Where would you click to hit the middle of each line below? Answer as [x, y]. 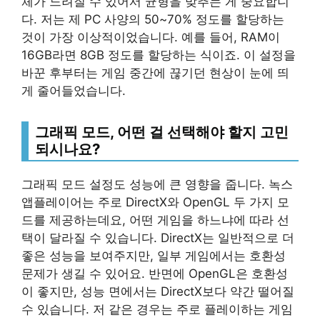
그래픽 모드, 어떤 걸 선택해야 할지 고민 [162, 132]
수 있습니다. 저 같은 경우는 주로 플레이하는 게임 [157, 310]
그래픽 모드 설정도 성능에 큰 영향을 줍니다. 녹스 [157, 185]
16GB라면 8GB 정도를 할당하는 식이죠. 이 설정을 [159, 55]
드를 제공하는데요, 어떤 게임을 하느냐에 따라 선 [155, 220]
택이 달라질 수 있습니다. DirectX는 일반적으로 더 [158, 238]
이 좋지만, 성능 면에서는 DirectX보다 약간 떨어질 [158, 292]
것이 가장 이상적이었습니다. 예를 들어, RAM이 [151, 37]
